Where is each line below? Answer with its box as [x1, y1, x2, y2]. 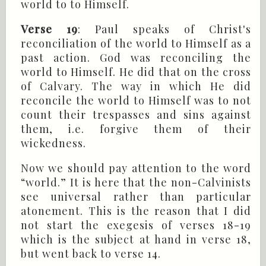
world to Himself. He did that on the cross [21, 65, 251, 80]
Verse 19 [21, 22, 78, 37]
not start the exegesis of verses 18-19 [21, 218, 251, 233]
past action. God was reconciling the [21, 50, 251, 65]
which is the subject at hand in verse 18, [21, 232, 251, 247]
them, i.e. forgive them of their [21, 122, 251, 137]
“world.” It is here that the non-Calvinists [21, 175, 251, 190]
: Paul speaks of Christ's [78, 22, 251, 37]
